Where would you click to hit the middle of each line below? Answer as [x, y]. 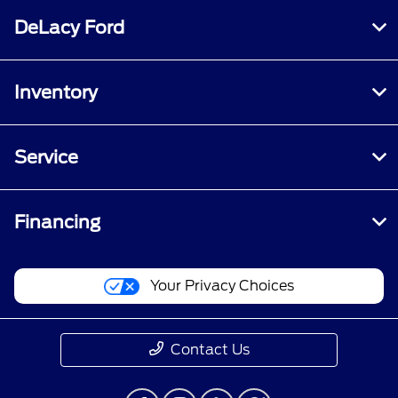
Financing [57, 223]
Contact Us [210, 350]
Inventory [56, 93]
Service [46, 158]
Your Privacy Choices [220, 286]
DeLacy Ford [69, 28]
